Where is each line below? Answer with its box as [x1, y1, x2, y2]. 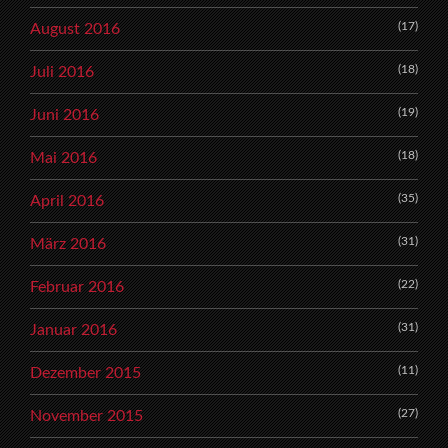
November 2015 [30, 407, 143, 424]
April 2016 [30, 192, 104, 209]
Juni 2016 [30, 106, 99, 123]
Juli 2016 [30, 63, 94, 80]
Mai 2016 [30, 149, 97, 166]
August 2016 [30, 20, 120, 37]
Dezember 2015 [30, 364, 141, 381]
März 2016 [30, 235, 106, 252]
